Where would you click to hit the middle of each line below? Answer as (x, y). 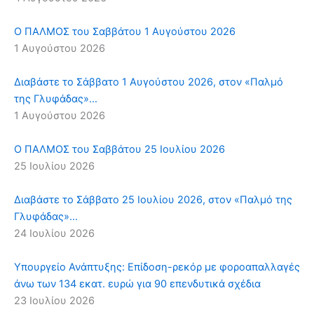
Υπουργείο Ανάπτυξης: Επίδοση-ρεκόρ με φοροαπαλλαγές (157, 267)
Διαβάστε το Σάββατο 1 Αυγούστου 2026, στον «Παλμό (149, 82)
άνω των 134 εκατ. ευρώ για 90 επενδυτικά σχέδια (137, 284)
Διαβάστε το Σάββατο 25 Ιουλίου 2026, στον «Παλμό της (153, 200)
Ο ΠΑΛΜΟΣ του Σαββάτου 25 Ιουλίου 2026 (120, 150)
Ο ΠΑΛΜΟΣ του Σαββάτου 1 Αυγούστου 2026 (125, 32)
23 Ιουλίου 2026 (54, 301)
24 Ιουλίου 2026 (54, 234)
